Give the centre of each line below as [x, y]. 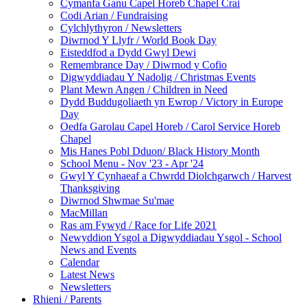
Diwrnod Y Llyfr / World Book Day [138, 40]
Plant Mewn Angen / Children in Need [144, 90]
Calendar [80, 262]
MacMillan [84, 213]
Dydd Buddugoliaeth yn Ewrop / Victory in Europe [172, 102]
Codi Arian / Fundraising [114, 16]
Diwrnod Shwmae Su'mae [117, 201]
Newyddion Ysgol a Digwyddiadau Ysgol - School [171, 238]
